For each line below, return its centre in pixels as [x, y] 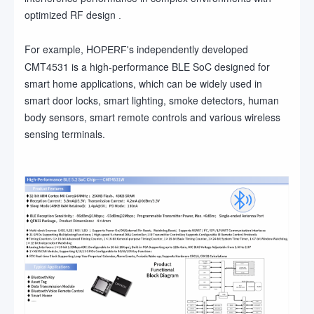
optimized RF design [71, 14]
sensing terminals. [65, 134]
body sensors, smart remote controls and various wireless [152, 117]
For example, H [59, 49]
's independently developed [187, 49]
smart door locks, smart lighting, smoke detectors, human [152, 100]
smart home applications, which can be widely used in [143, 83]
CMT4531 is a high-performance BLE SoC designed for [147, 66]
